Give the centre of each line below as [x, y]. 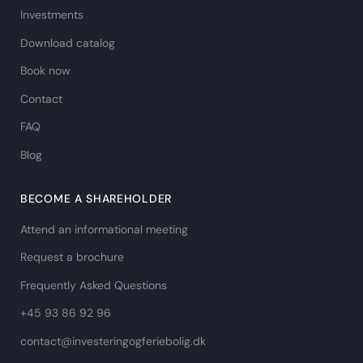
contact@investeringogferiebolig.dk [113, 341]
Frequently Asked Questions [94, 285]
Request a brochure [72, 257]
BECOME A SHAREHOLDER [96, 198]
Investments [52, 15]
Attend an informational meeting [104, 229]
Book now [45, 70]
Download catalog [68, 43]
